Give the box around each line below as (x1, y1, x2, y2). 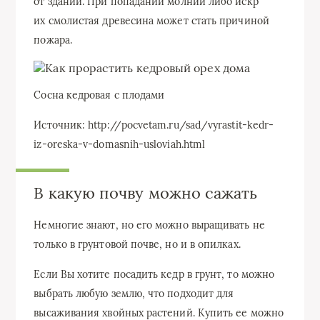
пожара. (34, 34, 72, 47)
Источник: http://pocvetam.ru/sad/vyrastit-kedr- (34, 119, 274, 132)
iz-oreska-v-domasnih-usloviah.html (34, 138, 206, 151)
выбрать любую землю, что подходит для (34, 287, 234, 301)
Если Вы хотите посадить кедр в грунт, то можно (34, 268, 275, 281)
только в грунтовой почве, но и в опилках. (34, 238, 241, 251)
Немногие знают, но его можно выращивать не (34, 219, 265, 232)
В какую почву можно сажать (34, 183, 258, 204)
